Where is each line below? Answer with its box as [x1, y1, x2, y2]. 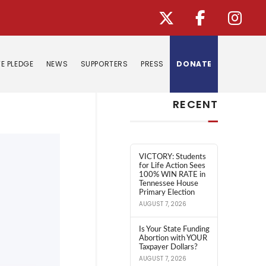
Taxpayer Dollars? [138, 243, 198, 252]
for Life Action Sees [138, 161, 205, 170]
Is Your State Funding [138, 225, 210, 234]
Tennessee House [138, 179, 198, 188]
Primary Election [138, 188, 195, 197]
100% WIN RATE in [138, 170, 205, 179]
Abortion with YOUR [138, 234, 207, 243]
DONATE [176, 59, 212, 69]
